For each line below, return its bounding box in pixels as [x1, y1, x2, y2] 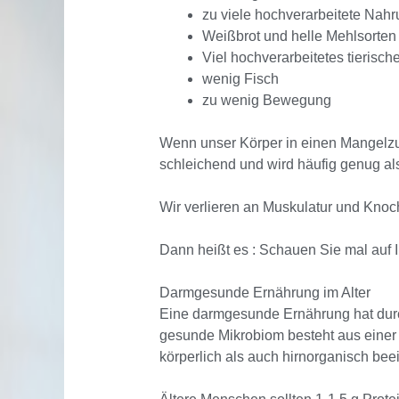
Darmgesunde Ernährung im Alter [159, 285, 370, 301]
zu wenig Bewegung [201, 93, 331, 109]
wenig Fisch [201, 71, 279, 87]
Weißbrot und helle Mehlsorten [201, 28, 396, 45]
